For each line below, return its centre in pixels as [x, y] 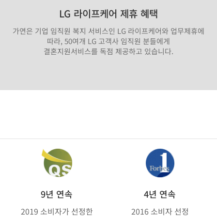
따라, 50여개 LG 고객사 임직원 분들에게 [108, 41]
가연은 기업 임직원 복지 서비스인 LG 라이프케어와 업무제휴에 [108, 31]
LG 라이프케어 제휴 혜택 [108, 13]
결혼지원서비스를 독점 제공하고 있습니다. [108, 51]
